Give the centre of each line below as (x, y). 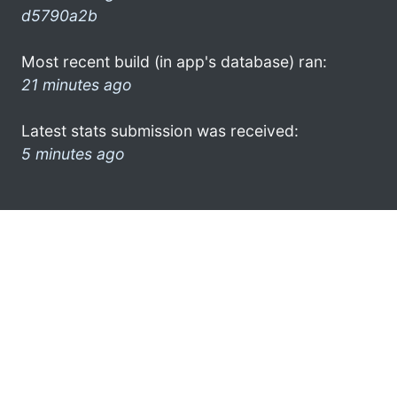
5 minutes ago (73, 153)
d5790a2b (59, 15)
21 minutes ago (77, 84)
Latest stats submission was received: (160, 130)
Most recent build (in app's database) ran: (174, 61)
